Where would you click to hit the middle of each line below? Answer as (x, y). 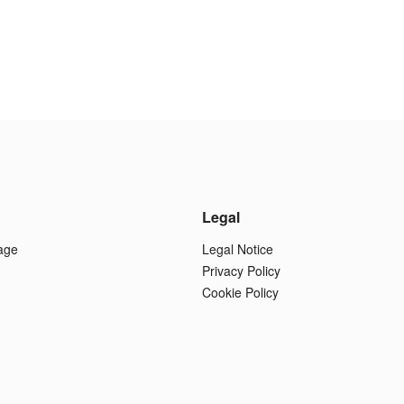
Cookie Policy (240, 292)
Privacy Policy (241, 271)
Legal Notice (238, 249)
